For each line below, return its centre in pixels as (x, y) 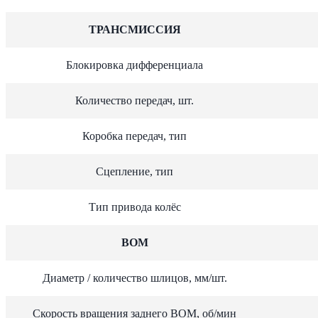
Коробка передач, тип (135, 136)
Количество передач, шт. (135, 100)
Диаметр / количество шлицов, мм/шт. (135, 278)
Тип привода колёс (135, 207)
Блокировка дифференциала (135, 65)
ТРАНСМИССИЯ (135, 29)
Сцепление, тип (135, 171)
